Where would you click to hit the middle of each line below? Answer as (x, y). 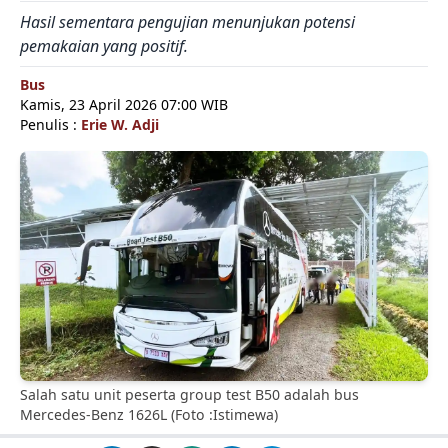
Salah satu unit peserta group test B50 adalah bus (189, 395)
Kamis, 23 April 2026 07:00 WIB (124, 104)
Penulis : (50, 124)
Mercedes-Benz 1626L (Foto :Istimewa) (149, 415)
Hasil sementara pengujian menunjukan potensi (187, 22)
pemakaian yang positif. (104, 46)
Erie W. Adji (120, 124)
